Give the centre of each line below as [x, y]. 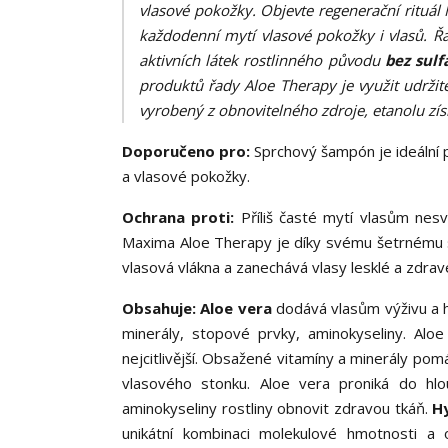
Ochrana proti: [178, 217]
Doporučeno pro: [186, 151]
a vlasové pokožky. [188, 176]
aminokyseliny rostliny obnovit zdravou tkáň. [275, 408]
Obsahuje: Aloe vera [199, 308]
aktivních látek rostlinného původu [262, 60]
